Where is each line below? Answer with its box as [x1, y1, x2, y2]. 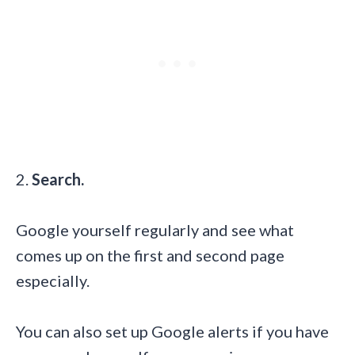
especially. [16, 271, 90, 291]
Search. [32, 170, 84, 189]
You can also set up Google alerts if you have [16, 322, 329, 342]
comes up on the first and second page [16, 246, 284, 265]
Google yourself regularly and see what [16, 220, 294, 240]
